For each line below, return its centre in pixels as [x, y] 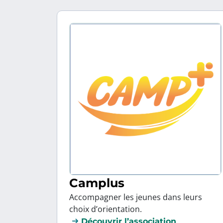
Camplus [97, 183]
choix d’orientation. [106, 209]
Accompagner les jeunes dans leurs [136, 197]
